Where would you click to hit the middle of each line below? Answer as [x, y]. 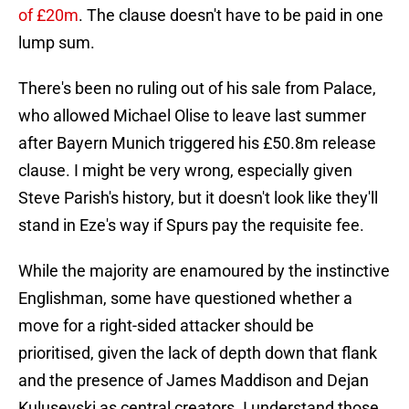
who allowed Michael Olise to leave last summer [192, 116]
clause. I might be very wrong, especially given [185, 171]
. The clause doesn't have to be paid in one [231, 16]
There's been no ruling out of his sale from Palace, [197, 89]
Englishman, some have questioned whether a [185, 299]
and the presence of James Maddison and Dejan [194, 381]
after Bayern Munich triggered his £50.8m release [197, 143]
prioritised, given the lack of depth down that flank [198, 353]
